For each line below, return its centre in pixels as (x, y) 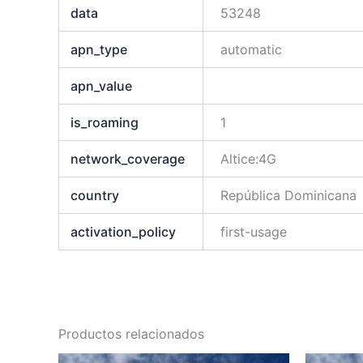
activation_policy (124, 232)
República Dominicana (289, 196)
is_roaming (105, 123)
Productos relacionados (131, 334)
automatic (252, 50)
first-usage (254, 232)
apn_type (99, 50)
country (95, 196)
